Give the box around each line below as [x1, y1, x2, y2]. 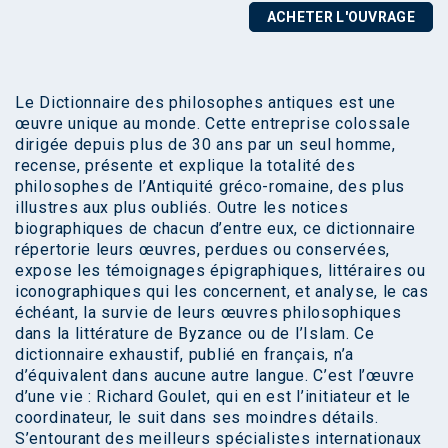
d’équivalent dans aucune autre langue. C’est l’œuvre [15, 365, 415, 385]
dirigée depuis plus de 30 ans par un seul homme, [15, 134, 396, 154]
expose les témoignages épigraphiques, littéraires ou [15, 260, 426, 280]
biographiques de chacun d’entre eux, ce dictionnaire [15, 218, 416, 238]
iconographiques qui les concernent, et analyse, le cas [15, 281, 429, 301]
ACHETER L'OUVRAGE [266, 8, 415, 25]
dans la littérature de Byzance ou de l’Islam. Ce [15, 323, 375, 343]
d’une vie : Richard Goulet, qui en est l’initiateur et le [15, 386, 411, 406]
